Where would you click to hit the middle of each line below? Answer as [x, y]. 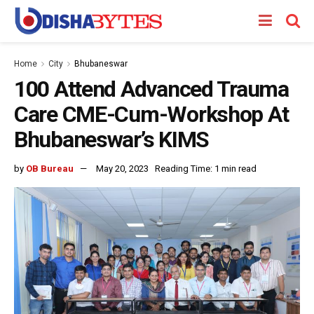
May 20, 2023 [122, 168]
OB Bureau [50, 168]
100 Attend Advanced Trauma [151, 89]
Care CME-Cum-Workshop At [151, 114]
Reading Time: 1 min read [206, 168]
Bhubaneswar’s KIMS [111, 139]
